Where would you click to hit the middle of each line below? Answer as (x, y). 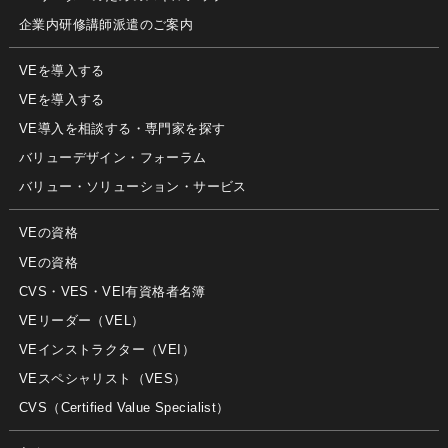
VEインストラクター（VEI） (107, 349)
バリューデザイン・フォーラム (113, 158)
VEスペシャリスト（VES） (103, 378)
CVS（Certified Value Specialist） (124, 407)
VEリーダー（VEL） (82, 320)
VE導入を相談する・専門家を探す (122, 129)
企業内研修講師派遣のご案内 (106, 24)
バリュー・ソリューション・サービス (133, 187)
